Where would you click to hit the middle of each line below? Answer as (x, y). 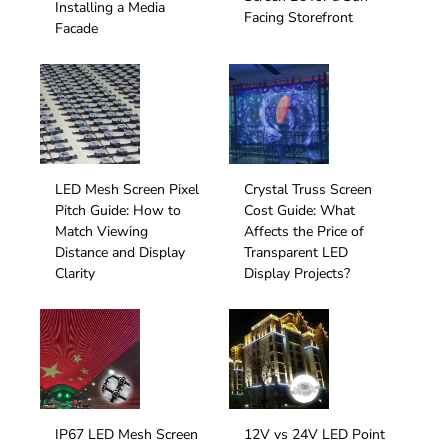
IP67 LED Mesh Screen (126, 434)
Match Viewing (101, 231)
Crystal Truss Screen (308, 189)
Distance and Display (120, 252)
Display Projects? (297, 273)
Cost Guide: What (299, 210)
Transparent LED (296, 252)
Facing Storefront (298, 18)
